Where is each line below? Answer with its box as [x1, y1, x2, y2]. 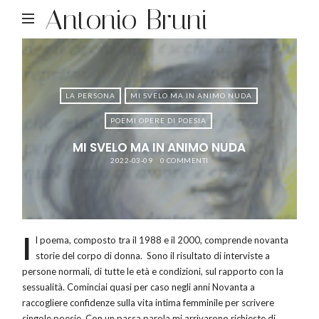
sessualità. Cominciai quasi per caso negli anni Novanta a [22, 281, 256, 293]
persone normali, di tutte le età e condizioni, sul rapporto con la [22, 266, 284, 278]
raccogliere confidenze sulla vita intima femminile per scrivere [22, 297, 275, 309]
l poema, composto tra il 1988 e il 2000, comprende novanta [36, 234, 289, 246]
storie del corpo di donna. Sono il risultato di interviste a [36, 250, 271, 262]
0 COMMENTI [159, 155, 209, 164]
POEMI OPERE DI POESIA [110, 116, 207, 125]
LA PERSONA [66, 91, 116, 100]
